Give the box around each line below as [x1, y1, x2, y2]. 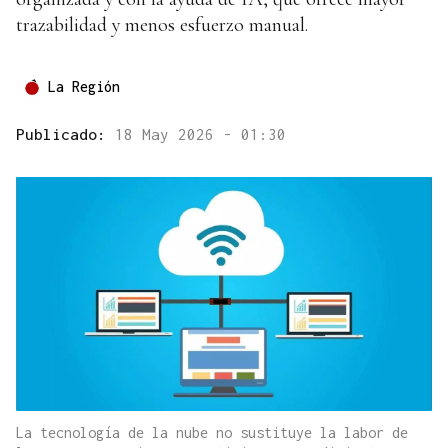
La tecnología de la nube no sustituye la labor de [16, 424, 408, 442]
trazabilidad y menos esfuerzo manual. [16, 13, 308, 38]
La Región [48, 78, 120, 96]
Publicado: [16, 125, 115, 144]
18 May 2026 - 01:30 [115, 125, 286, 144]
